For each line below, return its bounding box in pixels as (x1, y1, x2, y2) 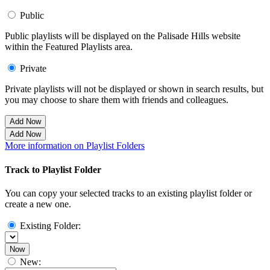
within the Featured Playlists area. (5, 42, 133, 52)
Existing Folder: (20, 220, 81, 231)
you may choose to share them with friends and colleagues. (5, 95, 228, 105)
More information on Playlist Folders (5, 140, 145, 151)
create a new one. (5, 198, 71, 209)
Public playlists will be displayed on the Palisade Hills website (5, 31, 240, 42)
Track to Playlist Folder (5, 164, 101, 175)
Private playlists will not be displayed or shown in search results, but (5, 84, 263, 95)
